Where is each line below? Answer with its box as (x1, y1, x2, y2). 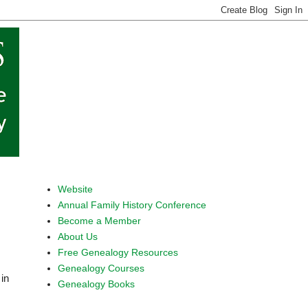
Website (57, 183, 93, 195)
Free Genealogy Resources (57, 246, 178, 258)
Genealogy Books (57, 278, 135, 289)
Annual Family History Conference (57, 199, 206, 210)
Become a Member (57, 214, 141, 226)
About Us (57, 230, 98, 242)
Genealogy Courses (57, 262, 144, 274)
